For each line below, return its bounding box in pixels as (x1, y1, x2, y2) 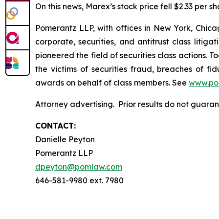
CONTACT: (35, 121, 76, 131)
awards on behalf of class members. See (35, 78, 189, 88)
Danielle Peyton (35, 134, 95, 145)
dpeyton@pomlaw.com (35, 162, 122, 172)
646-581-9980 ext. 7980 (35, 175, 124, 186)
